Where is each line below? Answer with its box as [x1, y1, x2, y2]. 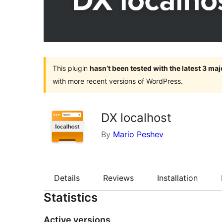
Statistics [44, 190, 98, 205]
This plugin [53, 63, 90, 72]
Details [54, 172, 80, 183]
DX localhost [101, 110, 171, 125]
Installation [157, 172, 198, 183]
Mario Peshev [113, 129, 164, 139]
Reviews [103, 172, 134, 183]
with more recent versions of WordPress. [53, 76, 183, 85]
